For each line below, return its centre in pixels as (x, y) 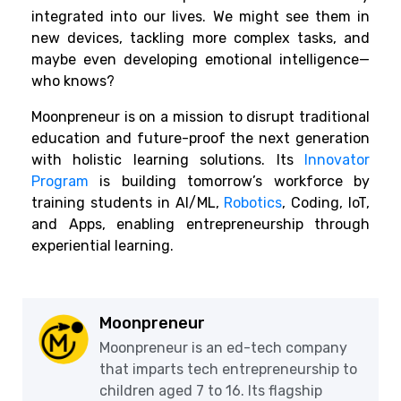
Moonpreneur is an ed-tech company (223, 348)
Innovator (337, 160)
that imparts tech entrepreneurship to (228, 370)
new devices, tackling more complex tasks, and (200, 38)
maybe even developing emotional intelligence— (200, 60)
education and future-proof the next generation (200, 139)
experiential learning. (102, 246)
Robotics (253, 203)
